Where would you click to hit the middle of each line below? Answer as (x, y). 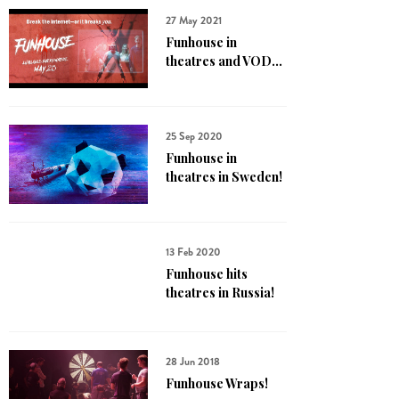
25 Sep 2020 (194, 136)
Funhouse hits (207, 274)
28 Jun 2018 (193, 362)
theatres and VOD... (224, 61)
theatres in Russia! (220, 293)
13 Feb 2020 (193, 252)
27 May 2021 (194, 20)
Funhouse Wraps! (217, 383)
